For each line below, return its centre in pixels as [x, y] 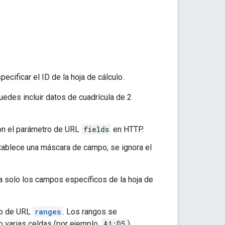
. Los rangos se [90, 211]
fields [96, 129]
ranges [48, 211]
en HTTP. [127, 129]
